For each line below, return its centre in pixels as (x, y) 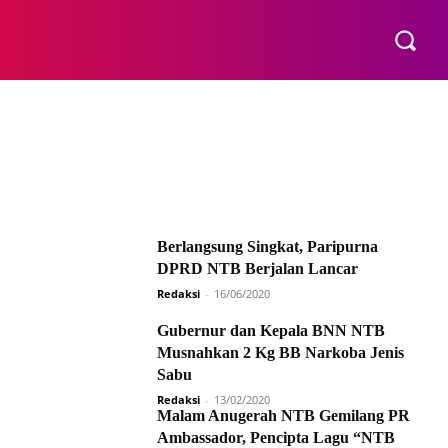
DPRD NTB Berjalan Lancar (257, 268)
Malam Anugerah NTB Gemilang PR (283, 415)
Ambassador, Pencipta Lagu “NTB (276, 437)
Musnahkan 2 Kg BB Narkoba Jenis (280, 352)
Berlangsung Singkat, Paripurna (267, 246)
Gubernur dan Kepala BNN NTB (271, 330)
